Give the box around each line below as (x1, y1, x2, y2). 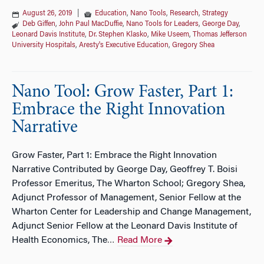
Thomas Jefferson (193, 31, 247, 38)
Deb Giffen (22, 21, 55, 28)
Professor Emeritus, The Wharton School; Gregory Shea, (12, 179, 245, 189)
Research (170, 10, 199, 17)
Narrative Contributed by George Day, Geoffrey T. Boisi (12, 165, 237, 174)
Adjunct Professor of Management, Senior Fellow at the (12, 193, 241, 203)
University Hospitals (12, 42, 75, 49)
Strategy (202, 10, 228, 17)
